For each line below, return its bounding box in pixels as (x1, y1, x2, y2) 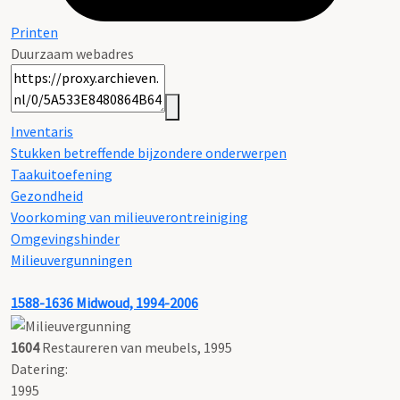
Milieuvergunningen (11, 251, 132, 270)
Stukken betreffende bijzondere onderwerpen (11, 144, 287, 162)
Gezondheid (11, 187, 83, 205)
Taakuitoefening (11, 165, 112, 184)
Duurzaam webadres (11, 45, 134, 63)
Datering (11, 360, 65, 379)
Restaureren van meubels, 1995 (39, 338, 232, 357)
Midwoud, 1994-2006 (76, 294, 198, 312)
